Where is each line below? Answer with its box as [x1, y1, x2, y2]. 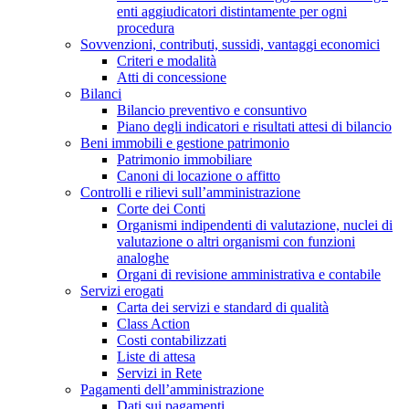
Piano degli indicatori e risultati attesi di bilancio [117, 119, 392, 135]
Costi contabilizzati [117, 332, 226, 349]
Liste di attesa [117, 349, 195, 365]
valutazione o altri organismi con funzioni [117, 234, 355, 250]
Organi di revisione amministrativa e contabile [117, 267, 381, 283]
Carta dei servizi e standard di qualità [117, 299, 329, 316]
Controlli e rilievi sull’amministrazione [80, 184, 300, 201]
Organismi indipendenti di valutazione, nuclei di [117, 217, 393, 234]
